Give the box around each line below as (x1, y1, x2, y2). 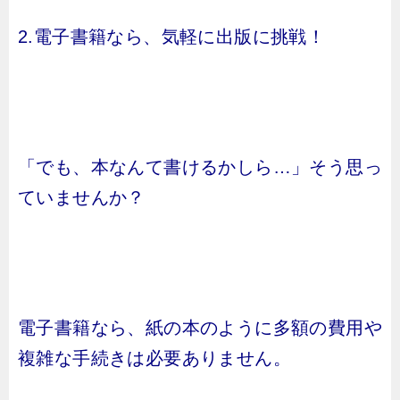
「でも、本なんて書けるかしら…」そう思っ (18, 157, 382, 177)
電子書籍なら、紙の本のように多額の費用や (18, 318, 382, 337)
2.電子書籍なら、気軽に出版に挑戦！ (18, 27, 326, 46)
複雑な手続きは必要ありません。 (18, 348, 291, 368)
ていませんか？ (18, 187, 146, 207)
